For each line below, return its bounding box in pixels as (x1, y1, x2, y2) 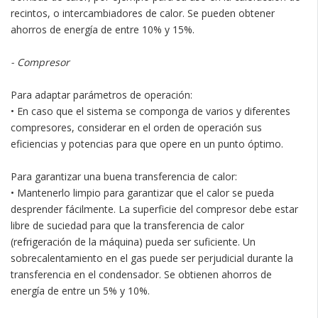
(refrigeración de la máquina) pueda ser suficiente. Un (11, 234, 256, 248)
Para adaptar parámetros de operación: (11, 87, 192, 102)
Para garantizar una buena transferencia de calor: (11, 169, 237, 183)
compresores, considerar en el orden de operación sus (11, 120, 262, 134)
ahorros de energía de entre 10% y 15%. (11, 22, 194, 36)
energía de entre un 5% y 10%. (11, 283, 150, 297)
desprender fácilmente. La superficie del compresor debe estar (11, 202, 298, 216)
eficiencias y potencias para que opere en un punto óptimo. (11, 136, 283, 150)
